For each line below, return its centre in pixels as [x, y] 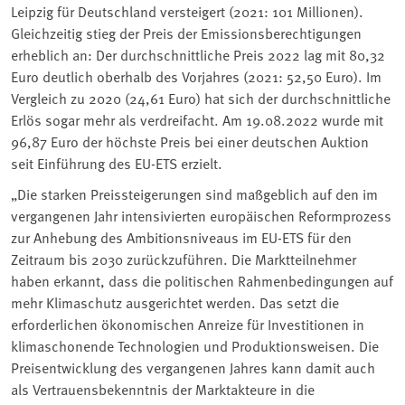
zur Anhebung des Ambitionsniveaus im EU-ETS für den [181, 236]
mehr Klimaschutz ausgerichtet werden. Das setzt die [175, 301]
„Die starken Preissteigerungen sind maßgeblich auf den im [194, 193]
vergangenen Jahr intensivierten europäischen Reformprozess [201, 215]
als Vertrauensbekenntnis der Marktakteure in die [163, 388]
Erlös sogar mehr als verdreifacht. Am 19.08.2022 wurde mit [197, 119]
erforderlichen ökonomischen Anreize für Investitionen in [188, 323]
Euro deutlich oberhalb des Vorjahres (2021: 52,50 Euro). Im [196, 75]
